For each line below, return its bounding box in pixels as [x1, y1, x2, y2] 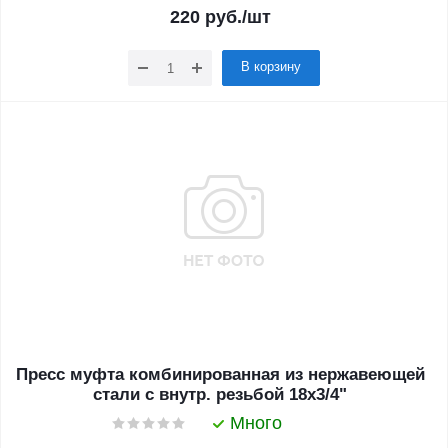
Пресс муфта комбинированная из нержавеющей [15, 365, 425, 384]
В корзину [241, 59, 301, 74]
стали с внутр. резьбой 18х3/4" [93, 385, 347, 404]
